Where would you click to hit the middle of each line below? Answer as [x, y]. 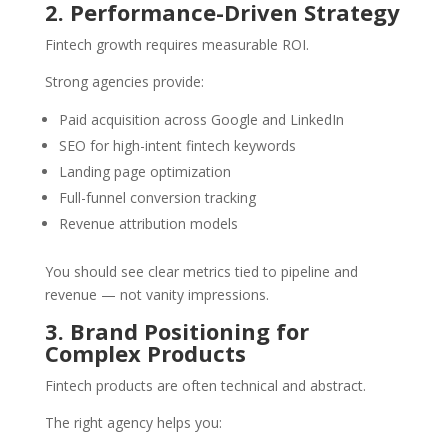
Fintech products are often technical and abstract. [205, 386]
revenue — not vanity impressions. [156, 295]
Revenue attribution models [148, 224]
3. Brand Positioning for [176, 331]
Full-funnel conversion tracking [157, 198]
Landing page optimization [144, 172]
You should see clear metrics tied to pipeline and [201, 272]
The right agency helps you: [133, 423]
